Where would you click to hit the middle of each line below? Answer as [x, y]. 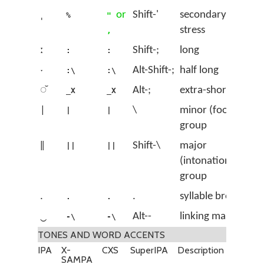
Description [201, 250]
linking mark [207, 217]
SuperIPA [149, 250]
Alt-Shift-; [154, 70]
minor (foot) [207, 110]
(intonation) [207, 161]
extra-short [205, 90]
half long [199, 70]
